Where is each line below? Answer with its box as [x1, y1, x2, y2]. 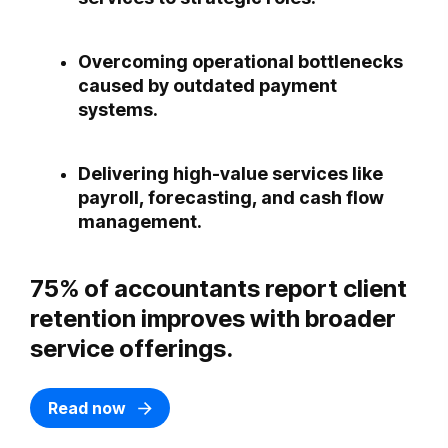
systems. [78, 98, 158, 120]
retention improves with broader [30, 303, 396, 333]
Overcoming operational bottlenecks [78, 50, 403, 72]
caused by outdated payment [78, 74, 337, 96]
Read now [48, 397, 130, 418]
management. [78, 210, 202, 232]
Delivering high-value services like [78, 162, 383, 184]
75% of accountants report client [30, 273, 407, 303]
